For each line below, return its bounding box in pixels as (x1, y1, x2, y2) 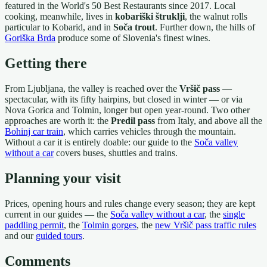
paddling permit (5, 220, 64, 230)
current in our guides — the (5, 209, 110, 219)
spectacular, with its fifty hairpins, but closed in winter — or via (5, 94, 243, 105)
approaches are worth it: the (5, 116, 111, 126)
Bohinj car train (5, 126, 63, 137)
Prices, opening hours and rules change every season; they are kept (5, 198, 255, 209)
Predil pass (111, 116, 155, 126)
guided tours (36, 231, 82, 241)
